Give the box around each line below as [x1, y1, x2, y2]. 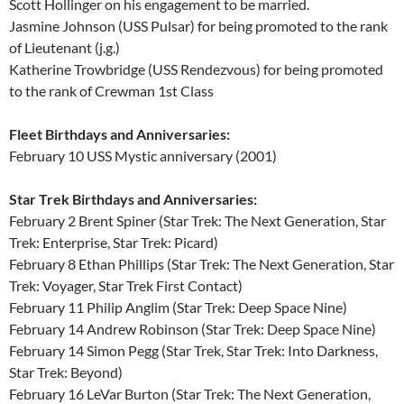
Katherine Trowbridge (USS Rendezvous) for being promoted [9, 60, 383, 78]
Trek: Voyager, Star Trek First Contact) [9, 276, 243, 294]
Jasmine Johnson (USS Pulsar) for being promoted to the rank [9, 16, 388, 34]
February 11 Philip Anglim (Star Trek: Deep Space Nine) [9, 298, 347, 316]
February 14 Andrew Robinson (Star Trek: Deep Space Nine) [9, 319, 376, 337]
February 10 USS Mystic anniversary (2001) [9, 146, 277, 164]
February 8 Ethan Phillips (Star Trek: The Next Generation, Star [9, 254, 394, 272]
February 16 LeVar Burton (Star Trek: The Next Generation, [9, 384, 371, 402]
